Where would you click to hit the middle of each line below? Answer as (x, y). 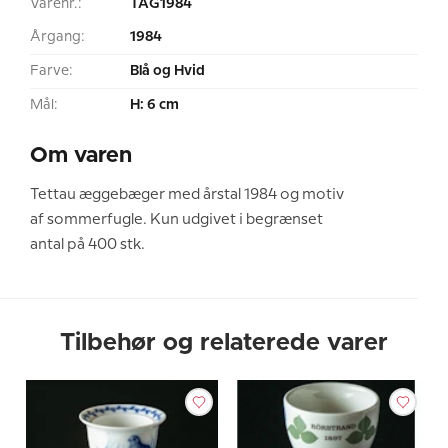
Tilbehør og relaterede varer (224, 342)
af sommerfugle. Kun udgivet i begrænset (176, 219)
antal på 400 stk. (87, 244)
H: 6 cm (154, 104)
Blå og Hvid (167, 70)
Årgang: (57, 36)
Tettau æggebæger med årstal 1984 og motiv (187, 194)
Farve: (51, 70)
